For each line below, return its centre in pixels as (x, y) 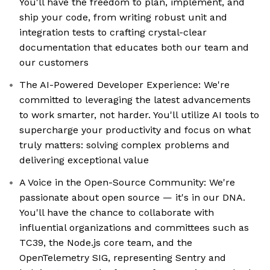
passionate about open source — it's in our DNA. (132, 198)
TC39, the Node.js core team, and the (106, 243)
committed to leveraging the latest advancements (135, 100)
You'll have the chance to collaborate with (117, 213)
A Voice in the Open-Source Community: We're (127, 183)
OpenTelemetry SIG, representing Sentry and (123, 258)
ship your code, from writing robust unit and (123, 17)
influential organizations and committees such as (134, 228)
